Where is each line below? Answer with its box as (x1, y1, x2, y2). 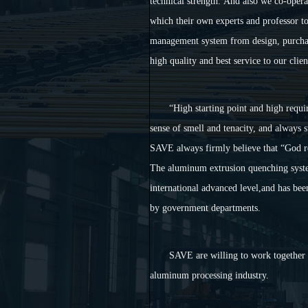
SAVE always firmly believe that (149, 143, 280, 153)
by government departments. (149, 203, 261, 213)
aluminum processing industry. (149, 270, 269, 280)
